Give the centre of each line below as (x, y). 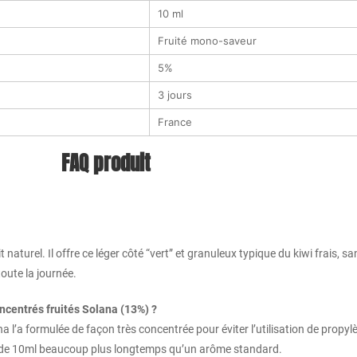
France (175, 122)
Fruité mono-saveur (207, 40)
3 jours (175, 94)
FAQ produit (106, 163)
